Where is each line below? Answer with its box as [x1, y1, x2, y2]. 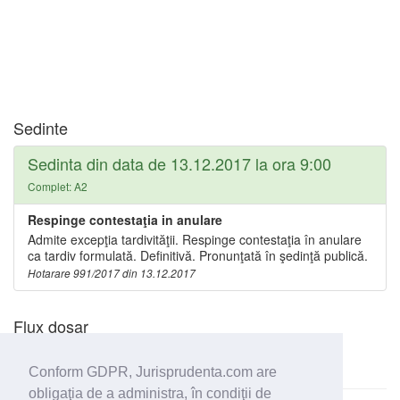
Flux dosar [13, 314, 88, 337]
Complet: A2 [28, 179, 87, 194]
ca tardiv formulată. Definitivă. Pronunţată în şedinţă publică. [28, 246, 368, 264]
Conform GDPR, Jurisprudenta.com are [29, 364, 277, 380]
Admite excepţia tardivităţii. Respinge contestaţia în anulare [28, 230, 362, 248]
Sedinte [13, 116, 68, 139]
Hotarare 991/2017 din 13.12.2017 [28, 266, 196, 280]
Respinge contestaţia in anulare [28, 211, 222, 229]
